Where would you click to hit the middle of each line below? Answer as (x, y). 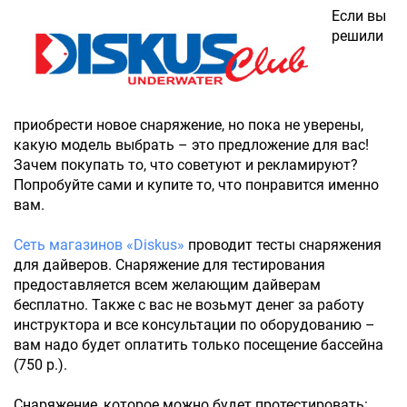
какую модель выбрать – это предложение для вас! (191, 145)
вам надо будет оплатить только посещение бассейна (199, 345)
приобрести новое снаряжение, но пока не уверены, (189, 125)
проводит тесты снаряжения (283, 245)
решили (357, 36)
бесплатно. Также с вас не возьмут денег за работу (189, 305)
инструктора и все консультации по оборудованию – (194, 325)
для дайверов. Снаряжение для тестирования (169, 265)
